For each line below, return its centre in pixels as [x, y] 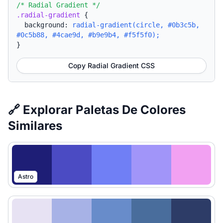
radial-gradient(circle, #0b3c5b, [136, 25]
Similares [35, 126]
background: [48, 25]
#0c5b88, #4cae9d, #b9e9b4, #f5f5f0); [88, 35]
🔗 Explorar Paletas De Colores [97, 110]
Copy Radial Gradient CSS [111, 65]
